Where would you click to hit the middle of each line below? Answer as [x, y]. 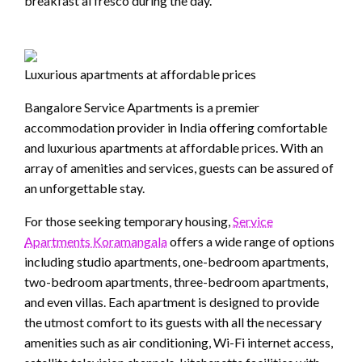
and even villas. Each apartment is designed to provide [172, 302]
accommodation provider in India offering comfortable [176, 128]
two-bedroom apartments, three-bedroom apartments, [176, 282]
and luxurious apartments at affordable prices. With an [174, 148]
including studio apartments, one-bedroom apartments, [176, 262]
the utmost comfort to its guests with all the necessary [173, 322]
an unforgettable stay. [84, 188]
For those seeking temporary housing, [128, 221]
